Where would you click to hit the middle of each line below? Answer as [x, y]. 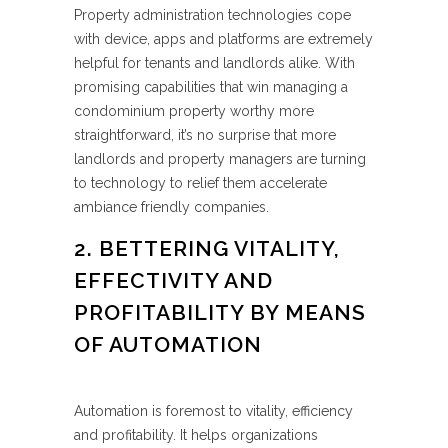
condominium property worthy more [194, 111]
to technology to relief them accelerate [200, 183]
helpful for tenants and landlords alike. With [214, 63]
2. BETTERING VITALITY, [207, 248]
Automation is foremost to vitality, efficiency [213, 411]
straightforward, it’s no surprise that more [205, 135]
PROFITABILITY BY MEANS [220, 312]
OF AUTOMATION [168, 344]
